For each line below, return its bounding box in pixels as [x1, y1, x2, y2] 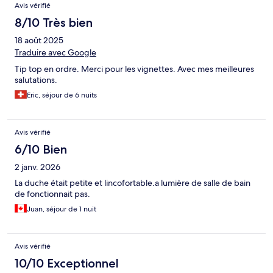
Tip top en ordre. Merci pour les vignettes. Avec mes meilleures [15, 63, 254, 75]
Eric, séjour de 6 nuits [27, 90, 97, 101]
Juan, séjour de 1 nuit [27, 204, 96, 214]
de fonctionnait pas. [15, 188, 90, 200]
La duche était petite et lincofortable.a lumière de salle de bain [15, 177, 250, 189]
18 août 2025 [15, 35, 63, 46]
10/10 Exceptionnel [15, 256, 119, 271]
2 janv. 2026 [15, 161, 60, 173]
